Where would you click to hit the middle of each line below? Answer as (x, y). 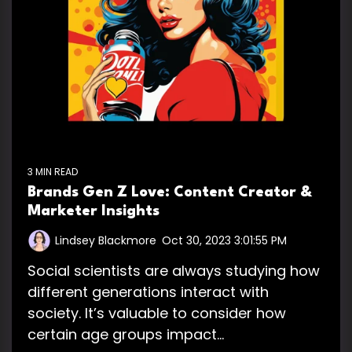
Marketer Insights (93, 211)
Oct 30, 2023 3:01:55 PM (224, 240)
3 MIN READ (53, 171)
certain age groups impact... (126, 334)
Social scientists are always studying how (174, 270)
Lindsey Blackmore (106, 240)
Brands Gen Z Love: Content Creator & (170, 192)
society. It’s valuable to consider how (157, 313)
